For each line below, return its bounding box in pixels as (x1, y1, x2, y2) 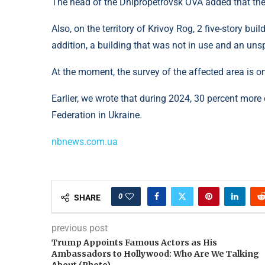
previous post (51, 222, 108, 234)
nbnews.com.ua (51, 136, 118, 148)
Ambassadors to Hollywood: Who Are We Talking (51, 248, 259, 260)
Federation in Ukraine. (51, 109, 142, 121)
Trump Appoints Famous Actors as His (51, 237, 217, 248)
